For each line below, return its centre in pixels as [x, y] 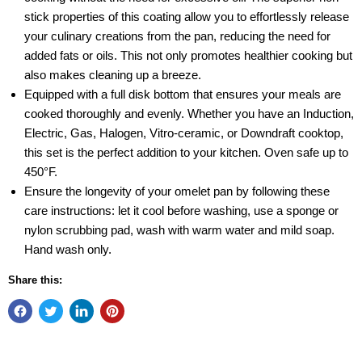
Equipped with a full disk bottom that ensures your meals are [183, 94]
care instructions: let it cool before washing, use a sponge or [181, 210]
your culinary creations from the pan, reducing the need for [177, 36]
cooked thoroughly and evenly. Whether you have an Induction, [189, 114]
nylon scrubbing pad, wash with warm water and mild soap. [179, 230]
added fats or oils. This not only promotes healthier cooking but [188, 55]
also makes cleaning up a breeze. [113, 75]
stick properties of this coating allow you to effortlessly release [187, 17]
